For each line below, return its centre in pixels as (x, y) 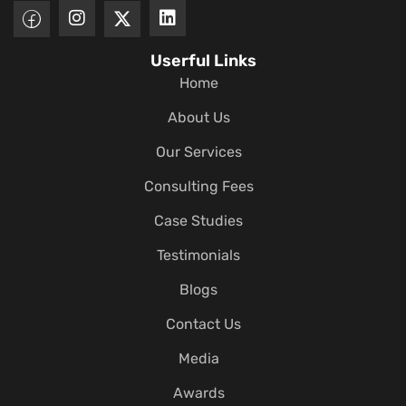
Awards (198, 393)
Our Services (198, 152)
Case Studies (198, 221)
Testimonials (198, 256)
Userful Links (203, 61)
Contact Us (203, 324)
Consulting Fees (198, 187)
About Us (198, 118)
